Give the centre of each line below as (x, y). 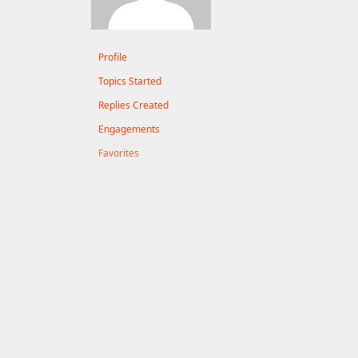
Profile (113, 57)
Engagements (129, 129)
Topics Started (130, 81)
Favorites (119, 153)
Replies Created (133, 105)
